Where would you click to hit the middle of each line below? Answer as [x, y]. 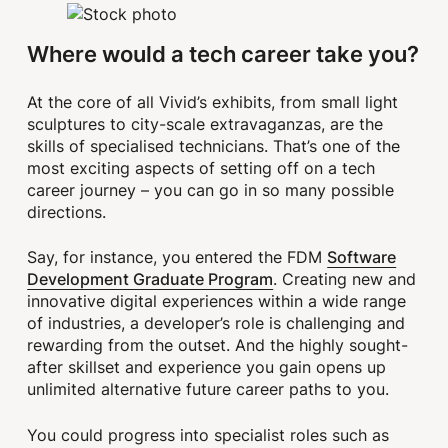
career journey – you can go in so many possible [211, 190]
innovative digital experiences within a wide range [217, 301]
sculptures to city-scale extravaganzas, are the [205, 124]
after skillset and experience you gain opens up [207, 367]
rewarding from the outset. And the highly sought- [218, 345]
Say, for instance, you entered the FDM [177, 257]
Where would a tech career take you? [223, 54]
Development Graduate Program [150, 279]
